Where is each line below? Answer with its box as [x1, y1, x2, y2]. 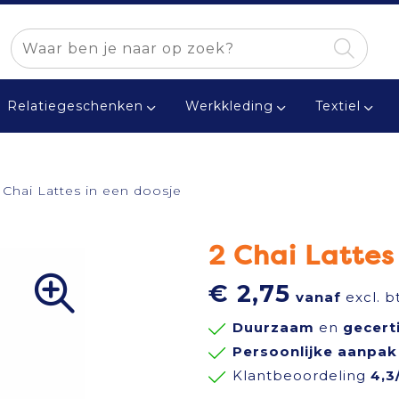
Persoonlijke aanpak [232, 343, 397, 360]
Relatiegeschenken [6, 98, 143, 114]
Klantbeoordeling [232, 367, 370, 384]
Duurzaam [232, 319, 314, 336]
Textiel [314, 98, 361, 114]
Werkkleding [184, 98, 273, 114]
